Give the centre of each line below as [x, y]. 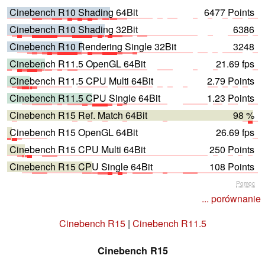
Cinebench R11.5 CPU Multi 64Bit [81, 80]
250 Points [232, 149]
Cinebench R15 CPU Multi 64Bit [77, 149]
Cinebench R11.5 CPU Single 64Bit [85, 98]
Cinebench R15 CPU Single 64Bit [81, 166]
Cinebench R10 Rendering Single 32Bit [93, 46]
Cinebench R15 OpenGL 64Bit [74, 132]
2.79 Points [231, 80]
